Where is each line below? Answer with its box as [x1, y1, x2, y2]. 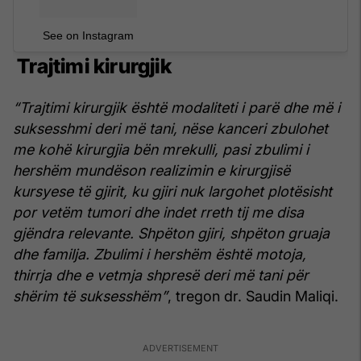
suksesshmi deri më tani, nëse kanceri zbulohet [13, 119, 328, 137]
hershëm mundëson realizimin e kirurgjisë [13, 161, 290, 179]
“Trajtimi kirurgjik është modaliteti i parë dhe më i [13, 98, 340, 116]
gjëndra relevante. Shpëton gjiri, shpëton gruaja [13, 224, 330, 242]
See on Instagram [43, 29, 134, 43]
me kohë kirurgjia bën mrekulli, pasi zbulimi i [13, 140, 309, 158]
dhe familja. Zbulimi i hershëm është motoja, [13, 245, 306, 263]
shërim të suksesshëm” [13, 287, 168, 305]
